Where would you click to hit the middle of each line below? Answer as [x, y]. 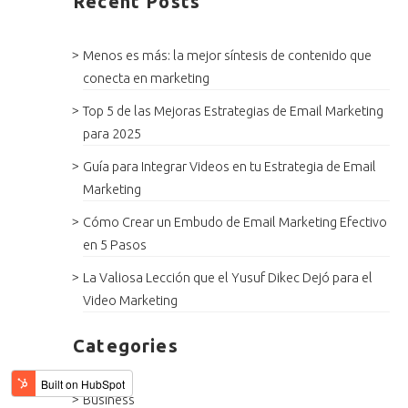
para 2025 [112, 133]
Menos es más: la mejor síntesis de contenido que [228, 55]
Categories [126, 345]
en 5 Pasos [115, 245]
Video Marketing [131, 300]
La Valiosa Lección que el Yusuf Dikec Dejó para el [228, 277]
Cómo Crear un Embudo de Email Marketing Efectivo [235, 222]
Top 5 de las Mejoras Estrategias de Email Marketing [234, 111]
